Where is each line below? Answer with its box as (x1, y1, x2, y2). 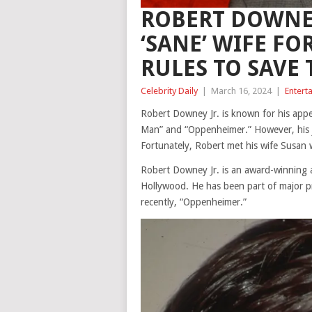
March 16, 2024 (211, 86, 272, 97)
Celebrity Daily (141, 86, 198, 97)
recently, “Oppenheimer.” (141, 196, 247, 208)
